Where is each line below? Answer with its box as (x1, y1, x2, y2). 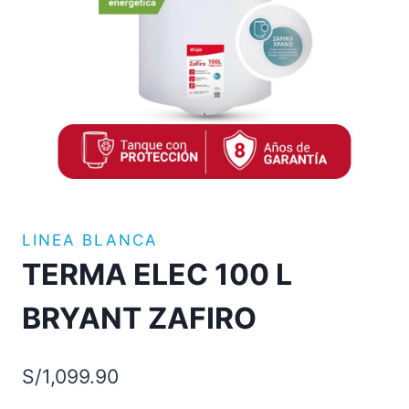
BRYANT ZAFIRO (22, 300, 257, 337)
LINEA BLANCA (22, 231, 158, 250)
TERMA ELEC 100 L (22, 257, 292, 293)
